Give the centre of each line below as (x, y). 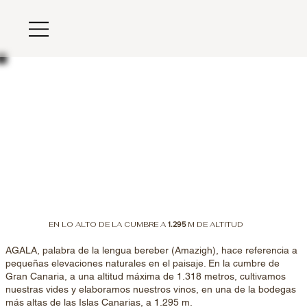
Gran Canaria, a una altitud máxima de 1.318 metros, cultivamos (145, 276)
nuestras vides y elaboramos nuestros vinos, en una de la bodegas (150, 289)
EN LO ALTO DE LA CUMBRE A (108, 224)
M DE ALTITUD (215, 224)
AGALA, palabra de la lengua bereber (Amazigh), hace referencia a (151, 250)
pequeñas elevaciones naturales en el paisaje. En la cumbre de (142, 263)
